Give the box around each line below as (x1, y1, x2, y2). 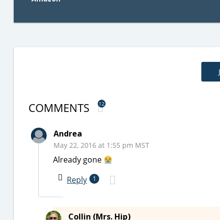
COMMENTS (28, 100, 92, 115)
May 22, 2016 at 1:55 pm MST (54, 140, 149, 150)
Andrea (54, 128, 82, 139)
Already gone (53, 154, 104, 165)
